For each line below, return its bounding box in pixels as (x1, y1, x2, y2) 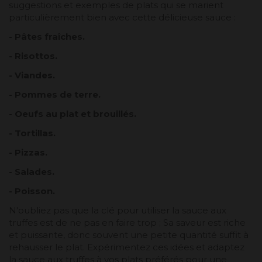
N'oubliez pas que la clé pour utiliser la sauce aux (9, 205, 226, 216)
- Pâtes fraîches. (9, 31, 85, 43)
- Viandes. (9, 70, 55, 81)
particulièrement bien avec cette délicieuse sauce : (9, 12, 236, 23)
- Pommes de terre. (9, 89, 101, 101)
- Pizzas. (9, 147, 47, 158)
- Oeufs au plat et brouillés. (9, 108, 136, 120)
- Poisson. (9, 185, 55, 197)
